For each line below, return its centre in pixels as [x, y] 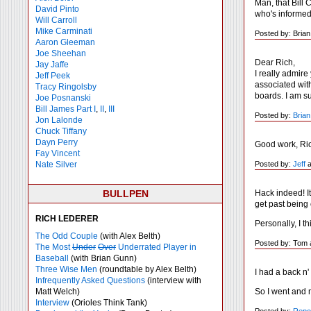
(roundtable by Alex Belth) [147, 269]
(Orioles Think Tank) [108, 303]
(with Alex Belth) [129, 236]
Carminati [74, 31]
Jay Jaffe [52, 65]
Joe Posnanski [63, 98]
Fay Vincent [58, 153]
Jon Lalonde [59, 120]
